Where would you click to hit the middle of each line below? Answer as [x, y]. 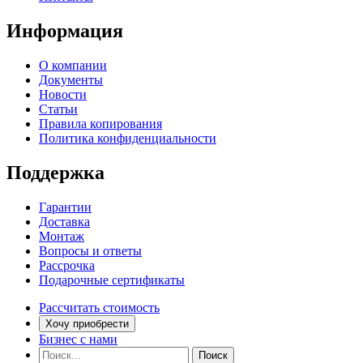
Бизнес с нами [78, 339]
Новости [63, 94]
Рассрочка [67, 265]
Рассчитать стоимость [99, 307]
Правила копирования [100, 123]
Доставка [64, 221]
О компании [73, 65]
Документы [71, 79]
